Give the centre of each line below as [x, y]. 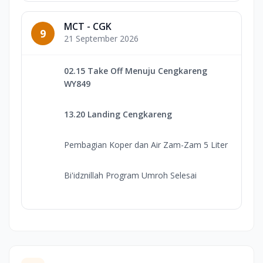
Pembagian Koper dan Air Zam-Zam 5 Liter [146, 145]
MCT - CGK [88, 27]
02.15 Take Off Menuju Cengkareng [136, 71]
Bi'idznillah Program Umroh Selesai [130, 176]
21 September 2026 [101, 39]
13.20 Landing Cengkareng [118, 114]
